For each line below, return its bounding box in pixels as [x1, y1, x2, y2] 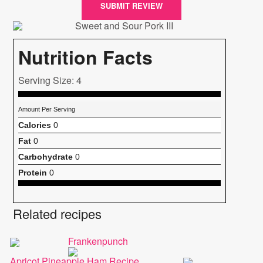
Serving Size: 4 [18, 73, 82, 87]
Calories [18, 120, 52, 130]
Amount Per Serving [18, 105, 76, 113]
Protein [18, 167, 48, 177]
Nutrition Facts [18, 43, 153, 70]
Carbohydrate [18, 151, 73, 161]
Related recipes [13, 204, 102, 222]
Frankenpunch [68, 234, 128, 248]
